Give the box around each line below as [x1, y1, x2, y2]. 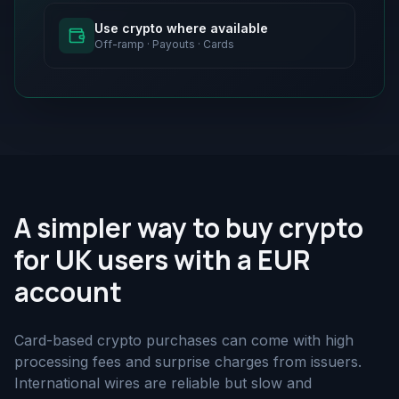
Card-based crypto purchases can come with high [14, 331, 354, 349]
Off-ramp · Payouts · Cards [94, 37, 234, 51]
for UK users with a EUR [14, 241, 311, 278]
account [14, 273, 122, 310]
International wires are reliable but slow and [14, 374, 312, 392]
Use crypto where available [94, 20, 268, 36]
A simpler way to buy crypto [14, 209, 363, 246]
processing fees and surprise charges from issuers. [14, 353, 362, 370]
